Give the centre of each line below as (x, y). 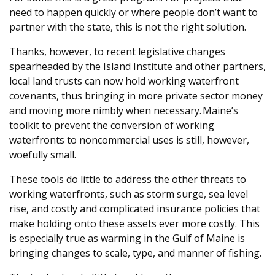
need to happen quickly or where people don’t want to (134, 13)
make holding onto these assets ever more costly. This (134, 224)
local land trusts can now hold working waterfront (124, 81)
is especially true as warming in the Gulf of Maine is (127, 238)
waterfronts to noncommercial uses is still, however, (129, 140)
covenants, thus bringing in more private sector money (136, 96)
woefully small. (43, 155)
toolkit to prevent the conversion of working (112, 126)
